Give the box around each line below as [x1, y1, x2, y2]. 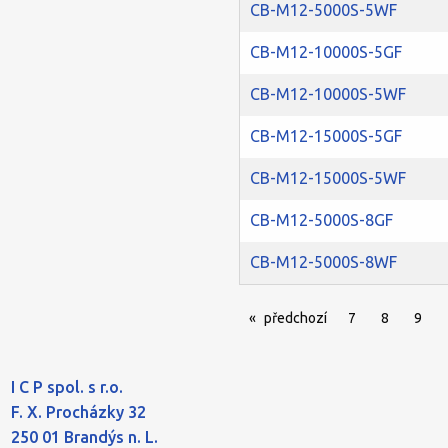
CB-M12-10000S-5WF [250, 85, 406, 103]
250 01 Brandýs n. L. [11, 428, 158, 446]
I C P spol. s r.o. [11, 378, 123, 396]
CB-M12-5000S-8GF [250, 211, 393, 229]
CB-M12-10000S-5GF [250, 43, 402, 61]
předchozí [264, 310, 327, 326]
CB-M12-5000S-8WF [250, 253, 397, 271]
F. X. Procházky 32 [11, 403, 146, 421]
